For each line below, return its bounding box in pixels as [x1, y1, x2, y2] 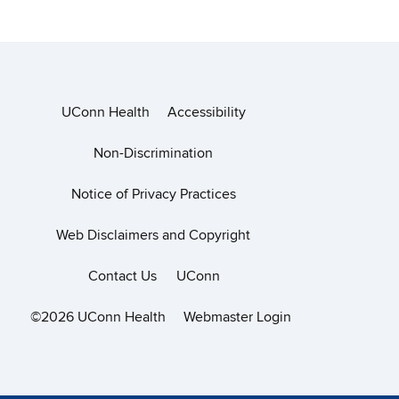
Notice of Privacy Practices [70, 185, 236, 203]
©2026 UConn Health [29, 308, 166, 326]
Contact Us [88, 267, 157, 285]
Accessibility [167, 103, 246, 121]
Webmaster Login [183, 308, 291, 326]
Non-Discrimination [94, 144, 213, 162]
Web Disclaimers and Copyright [56, 226, 250, 244]
